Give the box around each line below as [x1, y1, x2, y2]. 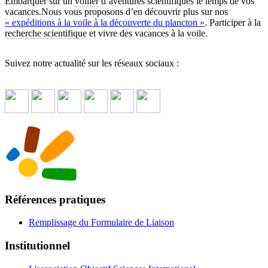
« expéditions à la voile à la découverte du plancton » [5, 17, 205, 28]
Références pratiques [5, 193, 105, 206]
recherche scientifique [5, 28, 87, 38]
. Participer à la [205, 17, 261, 28]
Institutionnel [5, 239, 70, 252]
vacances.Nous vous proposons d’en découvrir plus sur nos [5, 6, 228, 17]
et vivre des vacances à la [87, 28, 187, 38]
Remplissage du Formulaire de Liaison [29, 217, 174, 228]
